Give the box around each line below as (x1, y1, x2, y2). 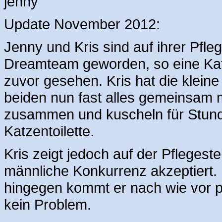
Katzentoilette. (4, 122, 94, 139)
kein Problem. (4, 196, 91, 213)
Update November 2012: (4, 15, 160, 32)
